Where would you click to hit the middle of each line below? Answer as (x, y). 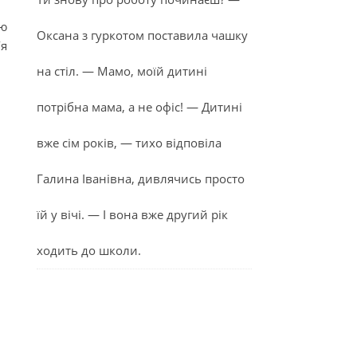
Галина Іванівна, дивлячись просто (141, 178)
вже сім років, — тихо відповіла (129, 143)
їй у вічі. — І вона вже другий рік (132, 214)
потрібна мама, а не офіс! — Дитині (139, 107)
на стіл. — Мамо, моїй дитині (122, 71)
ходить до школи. (89, 250)
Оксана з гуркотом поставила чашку (142, 35)
